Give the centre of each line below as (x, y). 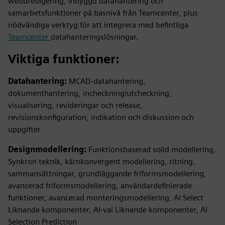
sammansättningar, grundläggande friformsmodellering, (107, 174)
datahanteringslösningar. (95, 37)
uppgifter (24, 129)
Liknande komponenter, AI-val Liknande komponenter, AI (108, 210)
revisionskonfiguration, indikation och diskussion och (101, 117)
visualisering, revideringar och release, (75, 105)
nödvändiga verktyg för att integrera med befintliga (98, 25)
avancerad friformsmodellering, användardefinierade (100, 186)
